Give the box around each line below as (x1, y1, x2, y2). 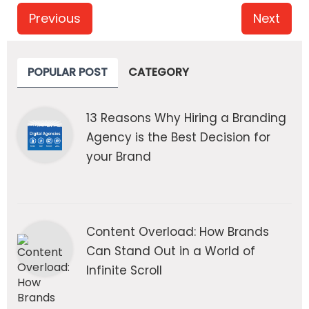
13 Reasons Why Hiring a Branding (86, 110, 286, 127)
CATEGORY (128, 64, 189, 81)
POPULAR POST (28, 64, 108, 81)
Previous (29, 10, 81, 28)
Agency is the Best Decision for (86, 129, 270, 146)
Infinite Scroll (86, 262, 162, 279)
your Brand (86, 148, 151, 166)
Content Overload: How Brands (86, 223, 269, 241)
